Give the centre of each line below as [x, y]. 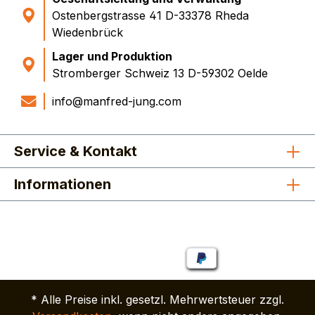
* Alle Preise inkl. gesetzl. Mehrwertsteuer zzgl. [157, 300]
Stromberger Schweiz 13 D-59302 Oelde [160, 73]
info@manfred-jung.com [117, 101]
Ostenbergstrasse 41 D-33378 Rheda [150, 15]
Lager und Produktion [112, 56]
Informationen [63, 184]
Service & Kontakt [76, 151]
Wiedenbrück [88, 32]
